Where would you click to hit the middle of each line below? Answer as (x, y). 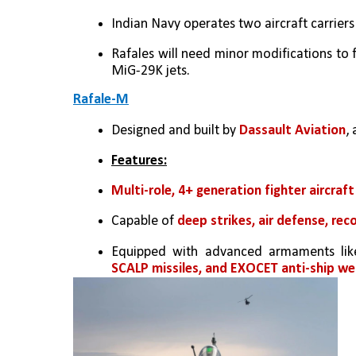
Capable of (144, 222)
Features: (139, 161)
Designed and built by (175, 130)
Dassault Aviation (292, 130)
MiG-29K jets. (151, 71)
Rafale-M (101, 100)
